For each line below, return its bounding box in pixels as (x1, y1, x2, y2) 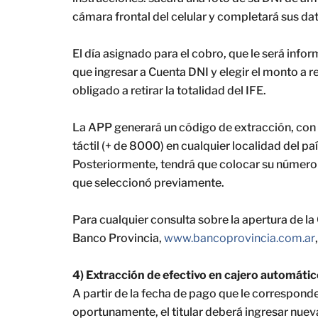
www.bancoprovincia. (164, 231, 278, 245)
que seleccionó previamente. (72, 176, 224, 190)
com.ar (278, 231, 315, 245)
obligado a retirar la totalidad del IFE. (72, 84, 266, 97)
